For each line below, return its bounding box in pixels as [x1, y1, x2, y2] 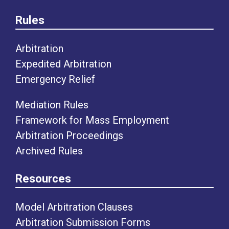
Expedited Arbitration [15, 58, 111, 70]
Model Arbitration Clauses [15, 201, 133, 213]
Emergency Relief [15, 73, 95, 85]
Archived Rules [15, 145, 83, 157]
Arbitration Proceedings [15, 129, 123, 142]
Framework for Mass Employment [15, 114, 169, 126]
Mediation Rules [15, 99, 88, 111]
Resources [15, 171, 71, 185]
